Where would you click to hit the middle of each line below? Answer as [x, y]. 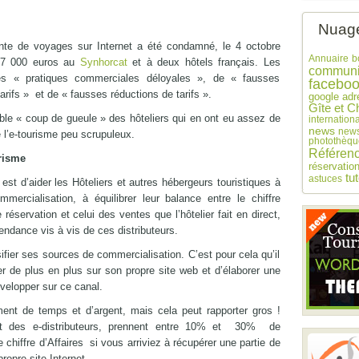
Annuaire [328, 58]
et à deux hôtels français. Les [206, 62]
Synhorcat [106, 62]
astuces [325, 179]
